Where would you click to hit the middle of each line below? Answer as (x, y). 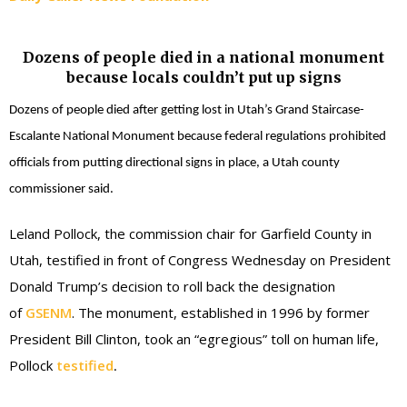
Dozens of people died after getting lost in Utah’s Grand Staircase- (187, 110)
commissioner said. (61, 189)
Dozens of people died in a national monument (203, 57)
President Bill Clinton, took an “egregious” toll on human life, (194, 339)
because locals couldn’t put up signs (203, 77)
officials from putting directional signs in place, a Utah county (174, 163)
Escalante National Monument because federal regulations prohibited (198, 136)
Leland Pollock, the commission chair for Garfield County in (190, 234)
